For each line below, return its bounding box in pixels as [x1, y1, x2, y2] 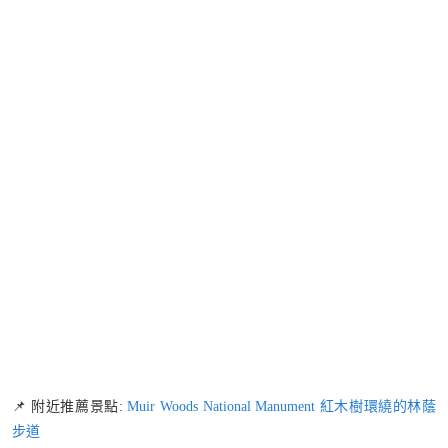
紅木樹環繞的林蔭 [315, 398, 437, 414]
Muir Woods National [127, 398, 256, 414]
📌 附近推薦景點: [12, 398, 128, 414]
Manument [255, 398, 316, 414]
